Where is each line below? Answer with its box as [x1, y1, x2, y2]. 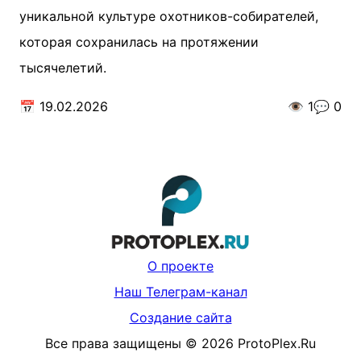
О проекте [147, 258, 214, 275]
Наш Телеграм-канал [114, 284, 247, 301]
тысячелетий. [19, 60, 106, 76]
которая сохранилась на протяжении [19, 34, 259, 50]
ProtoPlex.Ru [238, 335, 316, 352]
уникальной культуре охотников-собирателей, [19, 8, 318, 24]
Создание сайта [129, 309, 232, 326]
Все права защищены [45, 335, 181, 352]
